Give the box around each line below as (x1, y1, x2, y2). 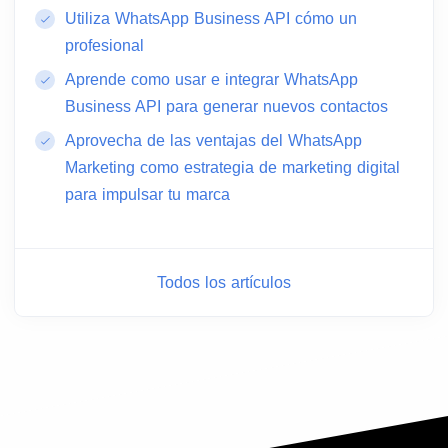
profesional (65, 37, 144, 55)
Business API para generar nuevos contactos (65, 98, 388, 116)
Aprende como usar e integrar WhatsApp (65, 71, 358, 89)
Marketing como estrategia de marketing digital (65, 159, 400, 177)
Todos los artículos (157, 274, 291, 292)
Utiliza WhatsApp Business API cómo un (65, 10, 357, 28)
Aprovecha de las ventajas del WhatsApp (65, 132, 362, 150)
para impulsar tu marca (65, 186, 230, 204)
